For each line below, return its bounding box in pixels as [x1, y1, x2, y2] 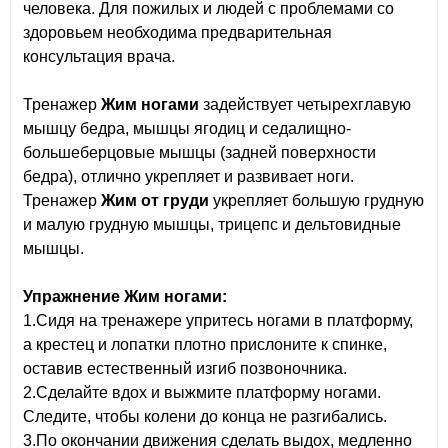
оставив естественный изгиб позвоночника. [23, 360, 347, 378]
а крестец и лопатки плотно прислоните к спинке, [23, 336, 387, 354]
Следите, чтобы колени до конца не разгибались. [23, 408, 387, 426]
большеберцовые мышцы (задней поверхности [23, 144, 376, 162]
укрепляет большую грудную [209, 192, 424, 210]
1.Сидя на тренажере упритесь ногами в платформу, [23, 312, 413, 330]
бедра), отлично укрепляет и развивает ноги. [23, 168, 354, 186]
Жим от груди [101, 192, 209, 210]
